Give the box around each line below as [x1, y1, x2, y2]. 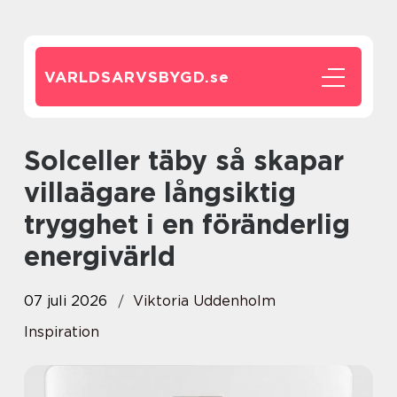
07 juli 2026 [24, 292, 107, 309]
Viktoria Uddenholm [133, 292, 276, 309]
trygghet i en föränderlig [24, 208, 350, 240]
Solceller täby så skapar [24, 144, 41, 176]
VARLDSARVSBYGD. [44, 68, 210, 86]
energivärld [24, 240, 175, 272]
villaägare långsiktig [24, 176, 296, 208]
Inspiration [24, 323, 99, 340]
